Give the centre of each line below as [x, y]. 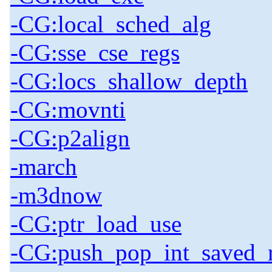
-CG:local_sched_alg [111, 24]
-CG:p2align [70, 138]
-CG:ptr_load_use [96, 224]
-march [44, 167]
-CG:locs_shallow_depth [129, 81]
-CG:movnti [68, 110]
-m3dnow [56, 195]
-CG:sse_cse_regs [95, 53]
